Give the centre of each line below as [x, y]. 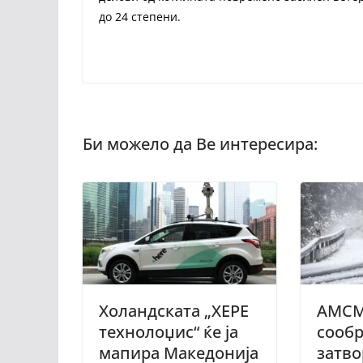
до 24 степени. [140, 17]
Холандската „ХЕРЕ [174, 310]
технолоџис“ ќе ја [169, 331]
